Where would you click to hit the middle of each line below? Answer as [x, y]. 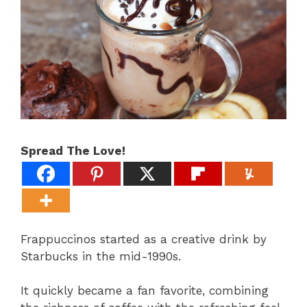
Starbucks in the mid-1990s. [101, 256]
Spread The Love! [73, 150]
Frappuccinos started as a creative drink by [144, 239]
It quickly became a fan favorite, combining [145, 291]
